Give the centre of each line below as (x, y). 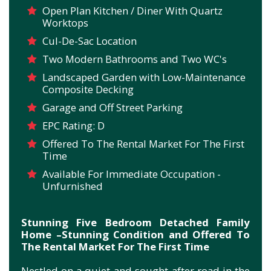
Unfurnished (73, 186)
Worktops (65, 22)
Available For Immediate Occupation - (132, 174)
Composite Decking (88, 89)
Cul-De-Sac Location (90, 41)
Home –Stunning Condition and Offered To (135, 234)
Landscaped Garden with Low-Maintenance (144, 77)
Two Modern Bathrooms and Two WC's (135, 59)
